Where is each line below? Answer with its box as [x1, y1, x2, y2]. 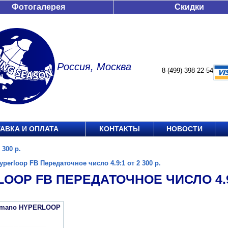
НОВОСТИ [166, 125, 203, 133]
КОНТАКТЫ [99, 125, 140, 133]
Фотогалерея [12, 3, 65, 11]
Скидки [175, 3, 204, 11]
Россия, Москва [57, 61, 131, 72]
